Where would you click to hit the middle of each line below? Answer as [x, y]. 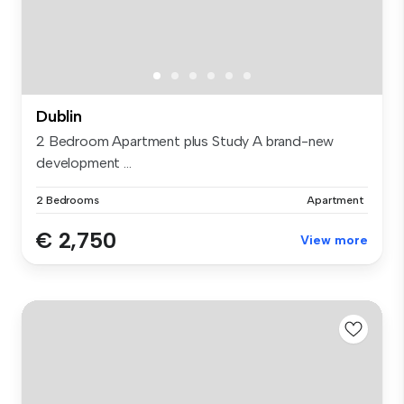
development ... [84, 162]
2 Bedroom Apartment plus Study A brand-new [185, 141]
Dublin [59, 116]
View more [334, 240]
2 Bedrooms [68, 200]
